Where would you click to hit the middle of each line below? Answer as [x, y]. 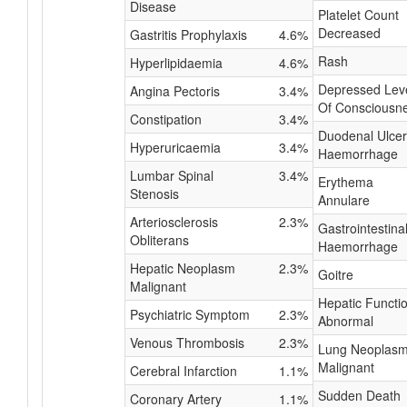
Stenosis [154, 194]
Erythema [346, 182]
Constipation [166, 119]
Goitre [336, 274]
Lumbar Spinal [172, 175]
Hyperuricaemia [175, 147]
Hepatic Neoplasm [183, 268]
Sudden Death [359, 395]
